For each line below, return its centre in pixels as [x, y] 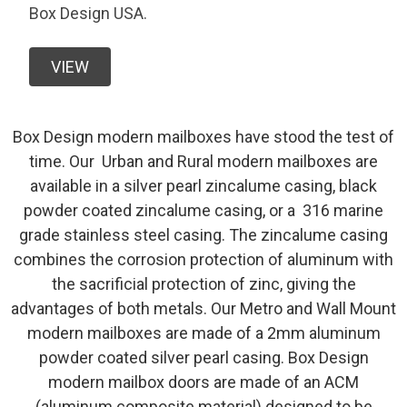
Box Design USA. [88, 13]
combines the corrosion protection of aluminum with [203, 259]
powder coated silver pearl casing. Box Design [203, 357]
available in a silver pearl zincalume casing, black [203, 185]
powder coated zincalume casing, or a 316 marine [203, 210]
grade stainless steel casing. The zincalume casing [203, 234]
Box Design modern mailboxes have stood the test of [203, 136]
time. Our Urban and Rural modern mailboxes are [203, 161]
